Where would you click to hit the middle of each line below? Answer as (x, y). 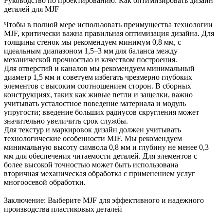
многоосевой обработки (44, 182)
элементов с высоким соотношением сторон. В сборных (98, 86)
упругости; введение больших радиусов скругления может (101, 112)
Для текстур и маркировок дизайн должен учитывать (92, 129)
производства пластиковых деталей (63, 209)
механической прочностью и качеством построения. (91, 59)
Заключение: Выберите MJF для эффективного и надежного (104, 200)
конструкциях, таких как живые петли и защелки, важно (98, 94)
